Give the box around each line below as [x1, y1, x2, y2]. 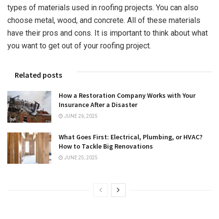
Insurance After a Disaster [59, 100, 137, 109]
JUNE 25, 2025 [63, 154, 98, 160]
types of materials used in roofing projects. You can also [7, 3, 198, 13]
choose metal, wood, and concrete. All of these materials [7, 16, 200, 25]
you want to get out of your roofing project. [7, 41, 151, 51]
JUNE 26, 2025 [63, 113, 98, 119]
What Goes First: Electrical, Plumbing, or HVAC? [59, 132, 202, 141]
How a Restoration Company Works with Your [59, 91, 196, 100]
